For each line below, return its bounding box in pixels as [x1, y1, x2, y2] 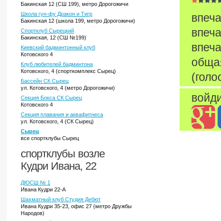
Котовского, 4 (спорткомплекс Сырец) [21, 68, 116, 74]
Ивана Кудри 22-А [21, 186, 66, 192]
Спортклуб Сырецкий [21, 28, 74, 34]
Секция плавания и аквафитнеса [21, 111, 103, 117]
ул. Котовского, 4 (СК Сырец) [21, 118, 94, 124]
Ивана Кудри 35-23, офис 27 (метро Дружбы [21, 203, 132, 209]
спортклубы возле [21, 147, 105, 160]
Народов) [21, 210, 44, 216]
